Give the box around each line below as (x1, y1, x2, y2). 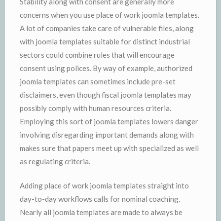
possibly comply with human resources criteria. (20, 103, 171, 112)
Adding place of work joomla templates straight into (20, 181, 189, 190)
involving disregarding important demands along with (20, 130, 194, 139)
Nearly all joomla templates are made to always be (20, 208, 183, 217)
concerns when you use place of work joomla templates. (20, 10, 199, 19)
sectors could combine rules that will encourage (20, 50, 175, 59)
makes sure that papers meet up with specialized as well (20, 143, 199, 152)
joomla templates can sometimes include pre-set (20, 76, 176, 86)
